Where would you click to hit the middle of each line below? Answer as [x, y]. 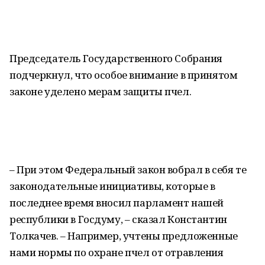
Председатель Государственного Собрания [116, 58]
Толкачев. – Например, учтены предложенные [124, 236]
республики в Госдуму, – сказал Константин [118, 219]
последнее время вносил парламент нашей [117, 203]
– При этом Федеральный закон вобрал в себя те [128, 169]
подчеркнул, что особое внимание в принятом [124, 75]
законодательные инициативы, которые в [112, 186]
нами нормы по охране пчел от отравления [117, 252]
